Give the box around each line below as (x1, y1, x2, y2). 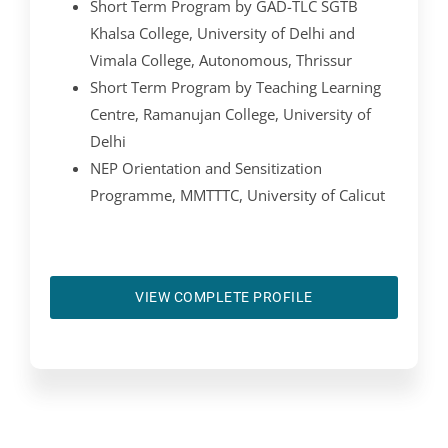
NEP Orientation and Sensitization (90, 157, 322, 178)
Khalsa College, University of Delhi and (90, 22, 355, 43)
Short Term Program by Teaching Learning (90, 76, 381, 97)
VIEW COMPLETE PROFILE (135, 288, 313, 305)
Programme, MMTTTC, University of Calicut (90, 184, 385, 205)
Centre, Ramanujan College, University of (90, 103, 371, 124)
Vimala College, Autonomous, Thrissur (90, 49, 352, 70)
